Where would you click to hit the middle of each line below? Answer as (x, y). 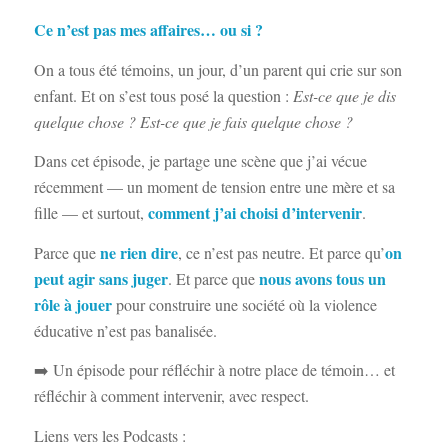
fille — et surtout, (90, 213)
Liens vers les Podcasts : (109, 435)
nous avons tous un (322, 278)
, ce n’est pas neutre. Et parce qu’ (281, 252)
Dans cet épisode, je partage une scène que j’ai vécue (200, 161)
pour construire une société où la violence (244, 304)
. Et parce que (213, 278)
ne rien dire (138, 252)
